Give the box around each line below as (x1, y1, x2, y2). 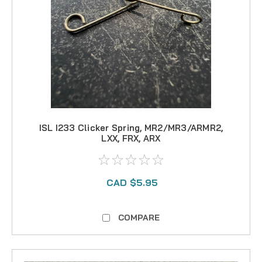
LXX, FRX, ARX (101, 132, 161, 144)
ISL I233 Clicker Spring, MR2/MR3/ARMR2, (39, 122, 223, 133)
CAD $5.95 (106, 176, 158, 188)
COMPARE (118, 212, 160, 223)
